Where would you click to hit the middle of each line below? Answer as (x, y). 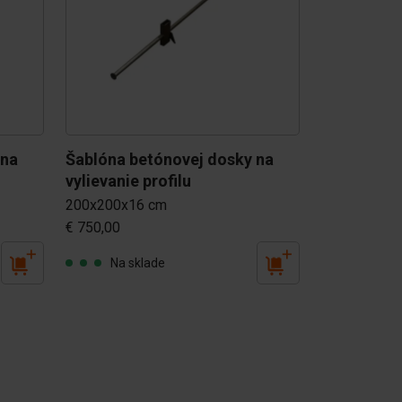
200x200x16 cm (116, 205)
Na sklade (137, 262)
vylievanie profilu (128, 180)
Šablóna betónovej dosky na (169, 159)
